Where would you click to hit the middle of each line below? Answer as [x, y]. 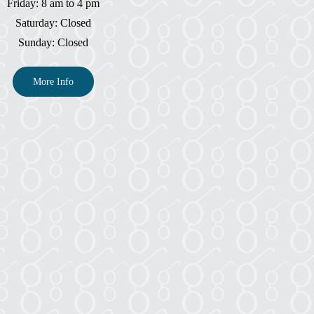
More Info [53, 81]
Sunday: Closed [53, 42]
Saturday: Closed [53, 22]
